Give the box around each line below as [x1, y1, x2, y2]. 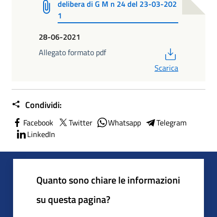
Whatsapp [108, 116, 141, 128]
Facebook [23, 116, 53, 128]
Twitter [69, 116, 93, 128]
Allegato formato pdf [39, 46, 106, 58]
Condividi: [23, 98, 62, 111]
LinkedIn [27, 128, 55, 140]
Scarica [155, 62, 178, 74]
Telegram [156, 116, 186, 128]
